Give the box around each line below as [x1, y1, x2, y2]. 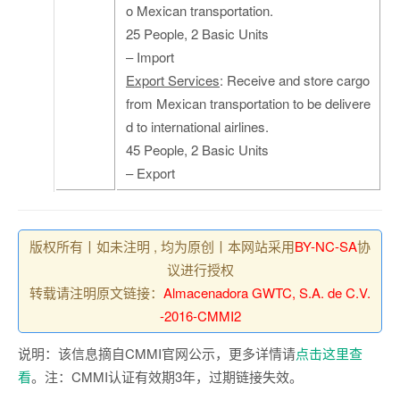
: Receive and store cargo [220, 71, 370, 89]
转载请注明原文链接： [29, 283, 163, 302]
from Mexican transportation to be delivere [126, 94, 371, 112]
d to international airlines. [126, 117, 269, 136]
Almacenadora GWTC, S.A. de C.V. [163, 283, 371, 302]
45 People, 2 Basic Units [126, 140, 269, 159]
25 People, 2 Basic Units [126, 24, 269, 43]
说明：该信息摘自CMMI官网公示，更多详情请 [18, 344, 296, 362]
